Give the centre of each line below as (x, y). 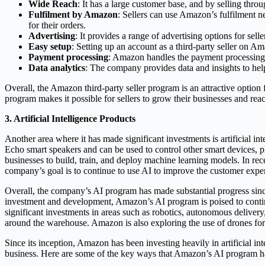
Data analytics (57, 67)
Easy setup (50, 46)
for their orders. (57, 25)
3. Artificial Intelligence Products (70, 118)
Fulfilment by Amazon (73, 14)
